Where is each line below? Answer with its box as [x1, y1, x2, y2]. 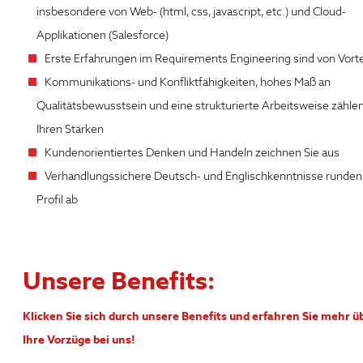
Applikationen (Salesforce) [36, 28, 169, 43]
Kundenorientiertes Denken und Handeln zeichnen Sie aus [45, 145, 340, 160]
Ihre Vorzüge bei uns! [23, 332, 135, 348]
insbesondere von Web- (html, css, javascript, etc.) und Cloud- [36, 4, 346, 19]
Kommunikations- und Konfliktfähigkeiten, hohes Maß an [45, 75, 331, 90]
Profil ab [36, 192, 78, 207]
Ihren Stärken [36, 122, 104, 137]
